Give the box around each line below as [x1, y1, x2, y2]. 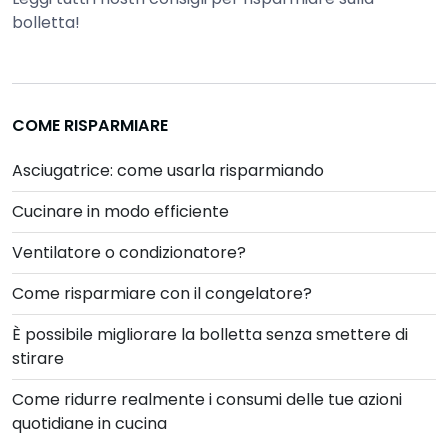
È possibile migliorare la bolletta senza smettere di [12, 323, 408, 346]
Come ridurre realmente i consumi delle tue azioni [12, 388, 402, 411]
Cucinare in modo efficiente [12, 200, 229, 223]
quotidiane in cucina [12, 412, 167, 435]
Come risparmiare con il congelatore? [12, 282, 312, 305]
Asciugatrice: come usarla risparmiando [12, 159, 324, 182]
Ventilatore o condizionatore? [12, 241, 246, 264]
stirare [12, 347, 64, 370]
